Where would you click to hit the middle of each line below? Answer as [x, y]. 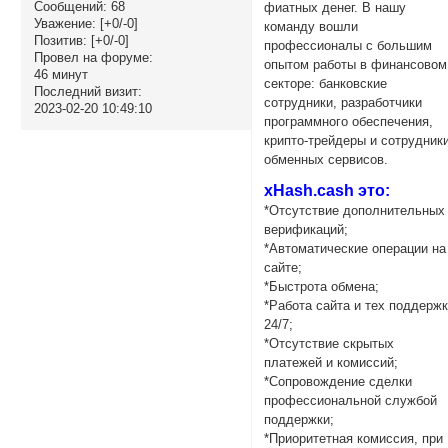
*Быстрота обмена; [322, 287]
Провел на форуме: [93, 58]
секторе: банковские [326, 83]
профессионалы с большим [348, 45]
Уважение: [64, 24]
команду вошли [311, 26]
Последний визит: [87, 92]
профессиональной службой [351, 401]
